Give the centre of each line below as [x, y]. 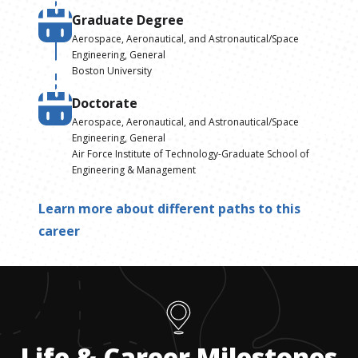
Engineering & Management [134, 169]
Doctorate [105, 103]
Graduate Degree [128, 20]
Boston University [112, 70]
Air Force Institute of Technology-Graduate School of [191, 153]
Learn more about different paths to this [169, 208]
